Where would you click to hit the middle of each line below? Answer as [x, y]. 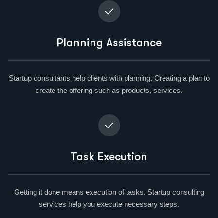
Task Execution [109, 156]
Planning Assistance [109, 42]
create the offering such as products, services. [109, 90]
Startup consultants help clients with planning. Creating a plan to [109, 78]
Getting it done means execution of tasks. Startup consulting [109, 192]
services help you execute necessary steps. [109, 204]
